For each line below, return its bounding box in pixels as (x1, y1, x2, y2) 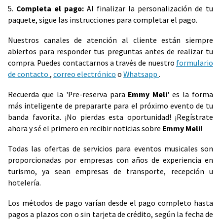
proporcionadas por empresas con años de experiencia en (8, 155, 213, 165)
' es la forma (167, 90, 214, 100)
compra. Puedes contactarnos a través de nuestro (8, 58, 176, 68)
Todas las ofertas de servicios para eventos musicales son (8, 144, 213, 154)
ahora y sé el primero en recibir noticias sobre (8, 124, 162, 134)
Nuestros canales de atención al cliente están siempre (8, 36, 213, 45)
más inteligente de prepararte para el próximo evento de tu (8, 101, 213, 111)
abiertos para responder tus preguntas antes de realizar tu (8, 47, 213, 57)
